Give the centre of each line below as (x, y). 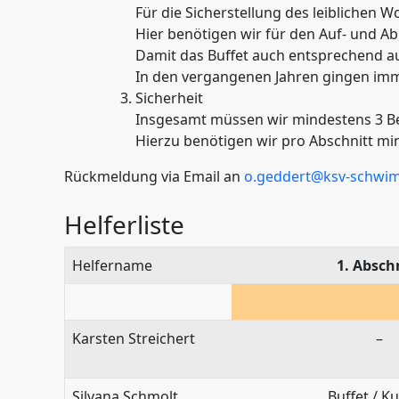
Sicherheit (169, 98)
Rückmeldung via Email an (154, 177)
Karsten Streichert (134, 338)
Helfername (112, 265)
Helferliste (124, 224)
